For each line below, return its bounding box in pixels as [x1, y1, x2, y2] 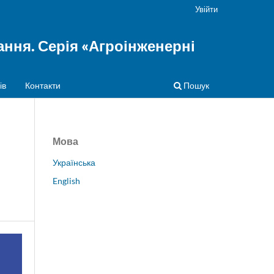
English [53, 175, 80, 186]
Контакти [24, 80, 61, 91]
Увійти [195, 4, 218, 14]
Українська [53, 157, 95, 168]
